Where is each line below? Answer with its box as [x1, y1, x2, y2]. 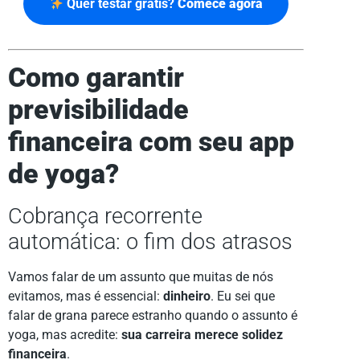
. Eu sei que [211, 288, 275, 305]
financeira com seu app [8, 126, 294, 158]
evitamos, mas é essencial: [8, 288, 163, 305]
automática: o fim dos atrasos [8, 229, 292, 256]
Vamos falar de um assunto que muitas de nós [8, 269, 273, 285]
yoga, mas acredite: [8, 327, 121, 343]
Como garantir [8, 62, 184, 94]
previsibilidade [8, 94, 189, 126]
